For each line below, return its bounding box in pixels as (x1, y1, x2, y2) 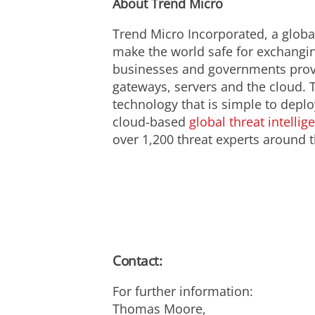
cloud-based (112, 113, 189, 130)
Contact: (112, 251, 162, 270)
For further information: (112, 282, 253, 300)
